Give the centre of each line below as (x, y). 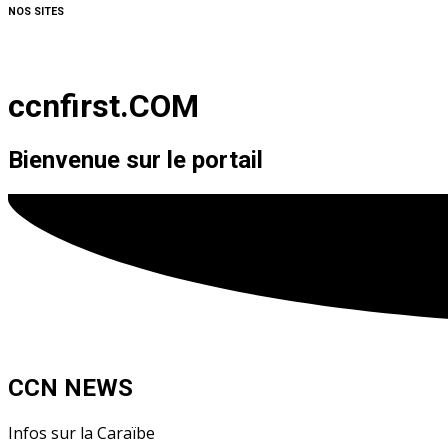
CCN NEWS (70, 387)
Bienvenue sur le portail (135, 159)
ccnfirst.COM (103, 105)
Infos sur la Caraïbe (81, 432)
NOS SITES (36, 12)
